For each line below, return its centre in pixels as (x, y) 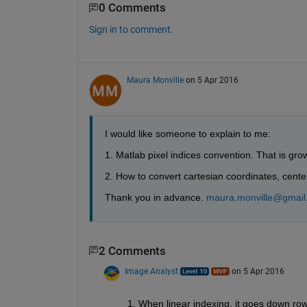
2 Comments (132, 251)
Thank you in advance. (154, 197)
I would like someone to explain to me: (187, 133)
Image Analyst (151, 272)
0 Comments (132, 8)
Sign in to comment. (131, 29)
